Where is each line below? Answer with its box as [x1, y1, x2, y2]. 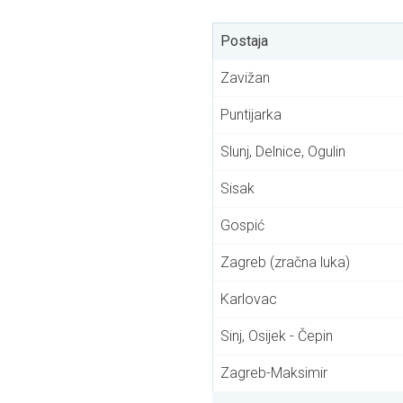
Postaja [220, 32, 268, 50]
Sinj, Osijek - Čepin [220, 327, 333, 345]
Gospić [220, 217, 264, 235]
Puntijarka [220, 106, 282, 124]
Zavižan [220, 69, 270, 87]
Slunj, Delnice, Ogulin [220, 143, 345, 161]
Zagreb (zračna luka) [220, 254, 350, 272]
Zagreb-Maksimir [220, 364, 327, 382]
